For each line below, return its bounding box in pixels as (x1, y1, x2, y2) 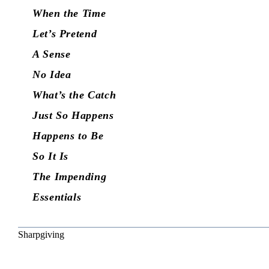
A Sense (32, 48, 71, 61)
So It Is (32, 150, 69, 163)
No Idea (32, 68, 71, 81)
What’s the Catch (32, 89, 116, 101)
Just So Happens (32, 109, 114, 122)
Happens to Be (32, 130, 104, 142)
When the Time (32, 7, 106, 20)
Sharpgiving (18, 229, 64, 240)
